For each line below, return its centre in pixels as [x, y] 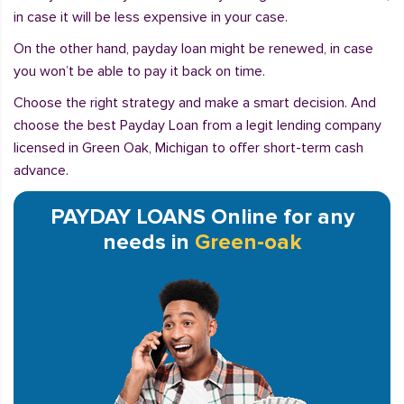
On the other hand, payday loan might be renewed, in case [193, 49]
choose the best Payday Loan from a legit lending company [197, 125]
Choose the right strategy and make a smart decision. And [195, 103]
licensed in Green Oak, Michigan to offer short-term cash [188, 148]
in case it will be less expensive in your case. [151, 17]
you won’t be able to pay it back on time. [139, 71]
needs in [149, 242]
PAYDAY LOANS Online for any [202, 217]
